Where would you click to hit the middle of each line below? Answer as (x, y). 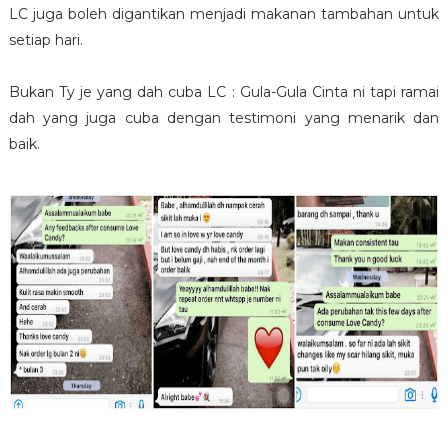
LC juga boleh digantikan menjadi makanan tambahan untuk (224, 14)
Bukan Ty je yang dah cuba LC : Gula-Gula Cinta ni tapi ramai (224, 92)
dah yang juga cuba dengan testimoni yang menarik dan (224, 118)
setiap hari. (45, 40)
